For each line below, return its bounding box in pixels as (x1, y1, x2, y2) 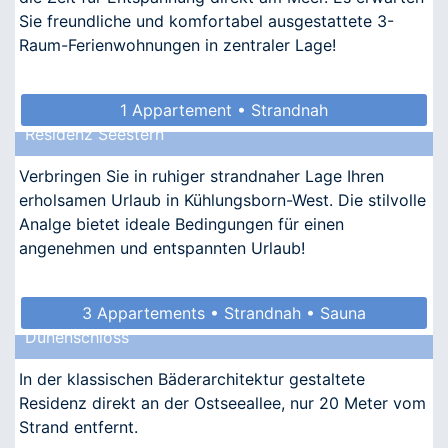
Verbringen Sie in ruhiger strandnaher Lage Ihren (19, 165, 384, 186)
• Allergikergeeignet (148, 334, 300, 355)
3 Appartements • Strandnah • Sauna (82, 302, 366, 323)
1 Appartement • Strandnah (120, 99, 328, 120)
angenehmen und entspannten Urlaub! (19, 237, 305, 258)
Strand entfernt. (19, 416, 138, 437)
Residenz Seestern (25, 123, 164, 144)
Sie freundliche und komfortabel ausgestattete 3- (19, 10, 394, 31)
